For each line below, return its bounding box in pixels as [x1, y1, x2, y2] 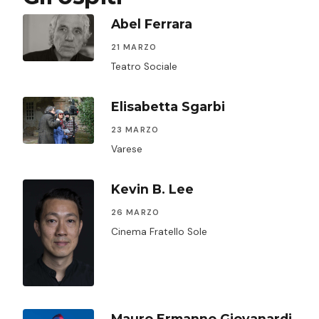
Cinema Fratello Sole [111, 225, 207, 238]
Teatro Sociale [111, 60, 177, 73]
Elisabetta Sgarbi [111, 98, 225, 114]
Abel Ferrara [111, 16, 192, 31]
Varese [111, 142, 142, 155]
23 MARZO [111, 124, 159, 135]
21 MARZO [111, 41, 157, 52]
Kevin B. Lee [111, 181, 194, 197]
